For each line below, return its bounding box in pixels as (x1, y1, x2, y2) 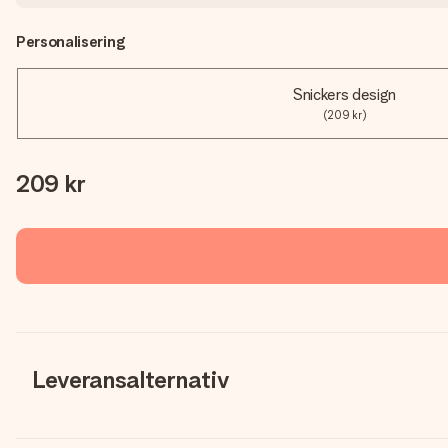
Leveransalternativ (32, 365, 230, 394)
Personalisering (16, 32, 125, 51)
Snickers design (292, 85, 397, 104)
